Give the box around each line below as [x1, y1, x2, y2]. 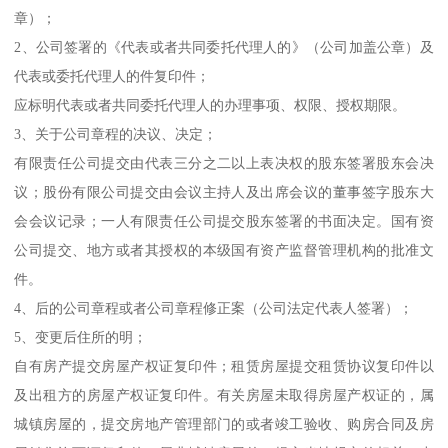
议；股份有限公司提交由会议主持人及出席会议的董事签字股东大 [14, 184, 434, 201]
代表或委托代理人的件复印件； [14, 68, 211, 85]
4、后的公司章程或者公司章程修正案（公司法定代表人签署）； [14, 300, 414, 317]
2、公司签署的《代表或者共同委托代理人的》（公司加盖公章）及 [14, 39, 434, 56]
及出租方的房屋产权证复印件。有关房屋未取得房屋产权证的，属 [14, 387, 434, 404]
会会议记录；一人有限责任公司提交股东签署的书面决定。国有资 [14, 213, 434, 230]
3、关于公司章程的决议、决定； [14, 126, 218, 143]
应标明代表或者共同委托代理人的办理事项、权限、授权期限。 [14, 97, 407, 114]
